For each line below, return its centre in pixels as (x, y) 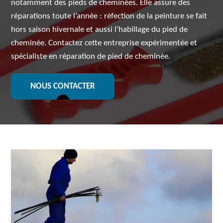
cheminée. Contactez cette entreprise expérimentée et (104, 43)
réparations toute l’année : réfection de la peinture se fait (109, 16)
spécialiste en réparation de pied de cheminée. (91, 56)
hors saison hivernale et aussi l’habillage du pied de (100, 30)
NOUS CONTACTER (63, 86)
